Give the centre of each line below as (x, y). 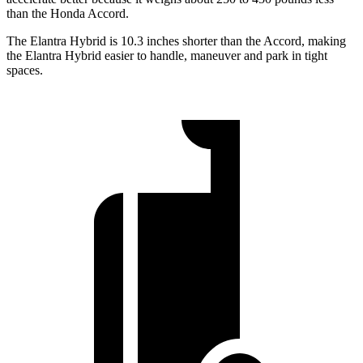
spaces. (25, 70)
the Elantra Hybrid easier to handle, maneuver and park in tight (167, 55)
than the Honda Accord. (68, 13)
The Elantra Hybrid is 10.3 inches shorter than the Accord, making (176, 41)
